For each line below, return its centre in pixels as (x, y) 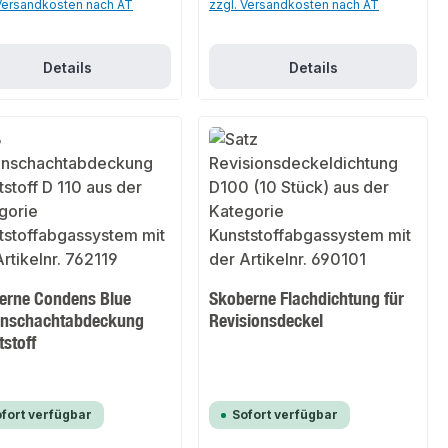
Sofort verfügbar (285, 415)
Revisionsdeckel (266, 320)
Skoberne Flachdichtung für (307, 298)
